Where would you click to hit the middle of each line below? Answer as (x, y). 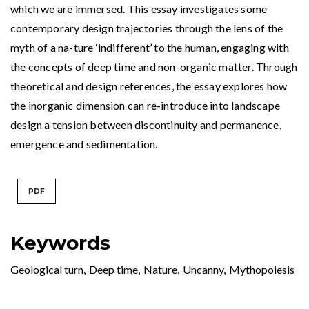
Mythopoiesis (262, 269)
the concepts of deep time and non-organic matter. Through (154, 66)
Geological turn (47, 269)
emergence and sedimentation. (84, 143)
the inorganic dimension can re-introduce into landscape (146, 105)
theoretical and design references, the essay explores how (149, 86)
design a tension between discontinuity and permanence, (146, 124)
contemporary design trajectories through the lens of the (147, 28)
